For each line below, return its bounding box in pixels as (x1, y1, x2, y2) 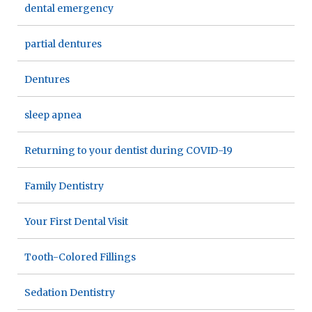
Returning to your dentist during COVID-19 (24, 143, 233, 157)
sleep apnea (24, 108, 81, 121)
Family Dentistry (24, 179, 104, 192)
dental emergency (24, 1, 114, 15)
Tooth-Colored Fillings (24, 250, 136, 263)
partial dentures (24, 37, 102, 50)
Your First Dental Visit (24, 214, 128, 228)
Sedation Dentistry (24, 286, 115, 299)
